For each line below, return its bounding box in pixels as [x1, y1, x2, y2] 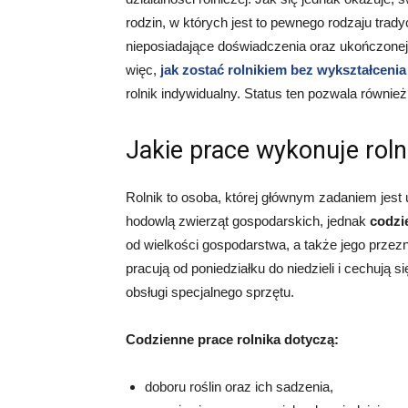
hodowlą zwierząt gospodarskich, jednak [126, 213, 370, 229]
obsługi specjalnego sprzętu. [126, 284, 294, 300]
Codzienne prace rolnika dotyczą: [126, 331, 339, 347]
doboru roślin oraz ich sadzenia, [145, 379, 333, 394]
